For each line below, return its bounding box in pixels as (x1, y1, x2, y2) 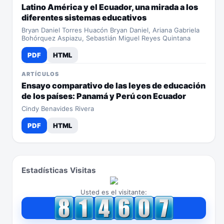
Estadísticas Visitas (21, 165, 96, 175)
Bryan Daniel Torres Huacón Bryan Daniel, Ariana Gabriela (21, 26, 199, 34)
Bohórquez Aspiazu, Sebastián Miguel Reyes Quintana (21, 34, 190, 42)
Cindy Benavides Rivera (21, 104, 94, 112)
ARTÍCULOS (21, 70, 59, 77)
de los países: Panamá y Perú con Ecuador (21, 91, 186, 101)
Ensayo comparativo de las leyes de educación (21, 80, 205, 90)
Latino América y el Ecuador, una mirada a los (21, 2, 198, 12)
